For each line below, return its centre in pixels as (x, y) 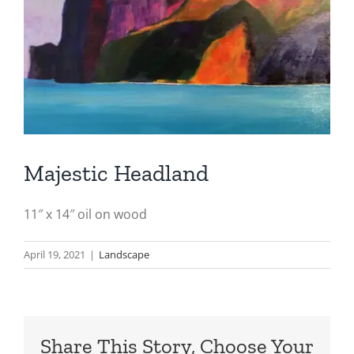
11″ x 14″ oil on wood (85, 215)
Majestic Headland (116, 173)
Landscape (124, 255)
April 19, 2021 (55, 255)
